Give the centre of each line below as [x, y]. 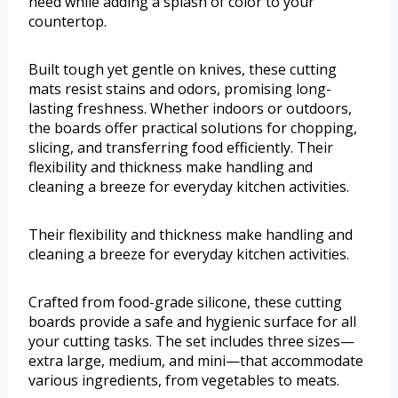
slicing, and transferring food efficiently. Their [181, 148]
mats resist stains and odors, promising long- [180, 89]
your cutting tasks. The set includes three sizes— [191, 342]
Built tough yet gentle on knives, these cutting [183, 70]
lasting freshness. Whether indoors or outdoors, [190, 109]
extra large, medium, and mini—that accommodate [196, 361]
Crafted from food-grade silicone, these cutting [185, 302]
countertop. [68, 22]
